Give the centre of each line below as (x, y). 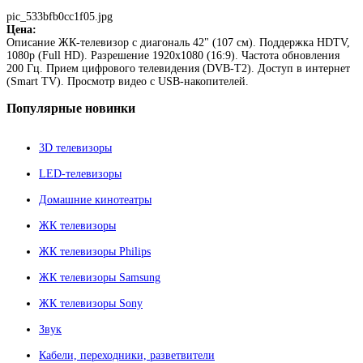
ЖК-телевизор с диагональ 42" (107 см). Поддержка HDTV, (203, 42)
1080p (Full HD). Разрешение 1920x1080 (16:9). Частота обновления (173, 55)
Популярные (44, 108)
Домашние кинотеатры (95, 199)
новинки (109, 108)
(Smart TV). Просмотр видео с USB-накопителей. (128, 81)
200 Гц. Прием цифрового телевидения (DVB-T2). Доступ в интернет (178, 68)
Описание (31, 42)
